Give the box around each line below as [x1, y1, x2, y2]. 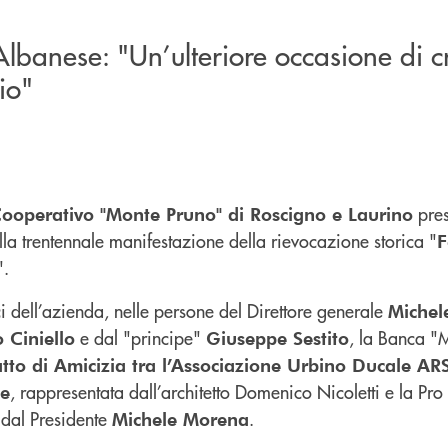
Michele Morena [112, 406, 249, 430]
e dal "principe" [75, 324, 206, 350]
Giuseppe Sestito [206, 325, 349, 349]
